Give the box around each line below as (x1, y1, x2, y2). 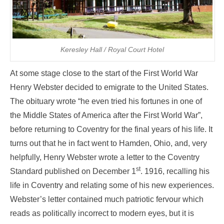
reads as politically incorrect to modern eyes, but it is (10, 208, 194, 217)
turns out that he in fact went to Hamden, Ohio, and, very (10, 138, 207, 147)
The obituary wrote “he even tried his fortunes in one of (10, 96, 202, 105)
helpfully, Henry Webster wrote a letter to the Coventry (10, 152, 199, 161)
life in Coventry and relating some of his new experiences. (10, 180, 214, 189)
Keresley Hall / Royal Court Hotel (60, 45, 164, 53)
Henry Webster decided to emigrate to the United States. (10, 82, 208, 91)
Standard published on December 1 (10, 166, 136, 175)
